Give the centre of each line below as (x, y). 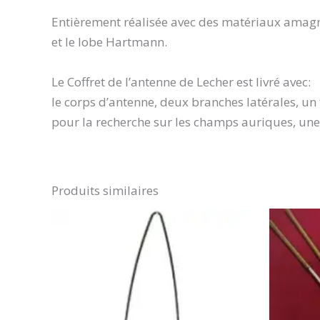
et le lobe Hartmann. (109, 42)
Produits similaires (105, 190)
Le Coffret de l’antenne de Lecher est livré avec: (181, 81)
